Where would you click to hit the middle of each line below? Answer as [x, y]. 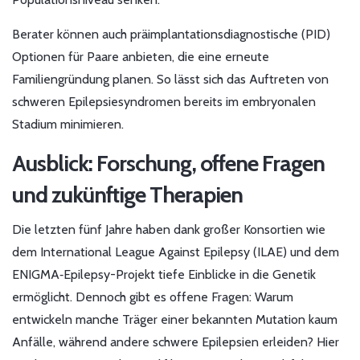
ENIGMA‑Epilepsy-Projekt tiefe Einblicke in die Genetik [164, 275]
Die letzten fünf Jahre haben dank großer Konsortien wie [169, 230]
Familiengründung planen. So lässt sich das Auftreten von [170, 80]
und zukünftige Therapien [127, 195]
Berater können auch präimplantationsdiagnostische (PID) [171, 35]
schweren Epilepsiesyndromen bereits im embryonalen [164, 102]
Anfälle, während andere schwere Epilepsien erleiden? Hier [176, 342]
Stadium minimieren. [68, 125]
